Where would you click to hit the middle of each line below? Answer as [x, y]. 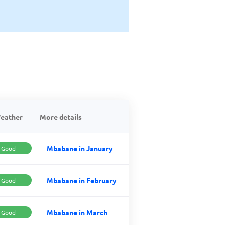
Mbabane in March [77, 212]
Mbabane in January [80, 148]
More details [61, 117]
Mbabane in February [82, 180]
